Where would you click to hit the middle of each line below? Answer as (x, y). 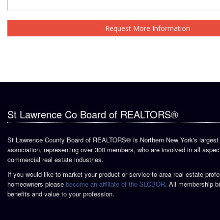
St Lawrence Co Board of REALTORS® (93, 114)
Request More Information (147, 28)
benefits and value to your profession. (61, 193)
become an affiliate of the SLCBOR (115, 184)
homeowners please (37, 184)
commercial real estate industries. (55, 159)
